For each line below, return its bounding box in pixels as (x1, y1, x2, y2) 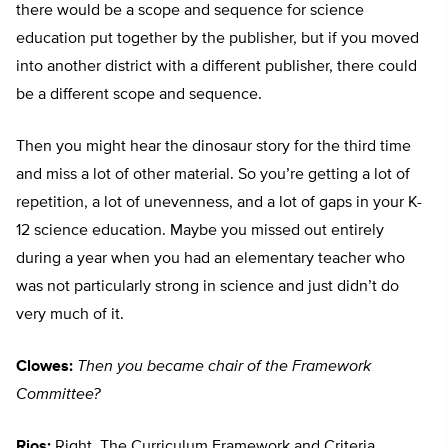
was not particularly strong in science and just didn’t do (16, 279, 399, 296)
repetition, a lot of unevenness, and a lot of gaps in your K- (16, 195, 422, 212)
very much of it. (16, 307, 124, 324)
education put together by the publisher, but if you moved (16, 31, 419, 48)
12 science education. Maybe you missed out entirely (16, 223, 384, 240)
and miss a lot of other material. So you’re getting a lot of (16, 167, 410, 184)
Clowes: (16, 359, 73, 376)
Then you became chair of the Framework (77, 359, 371, 376)
